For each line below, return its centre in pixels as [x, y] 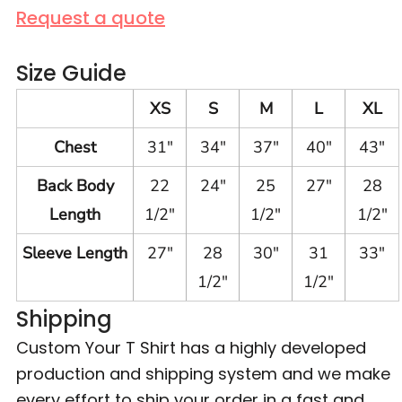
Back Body [75, 186]
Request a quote [91, 18]
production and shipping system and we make [203, 374]
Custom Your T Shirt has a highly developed [191, 348]
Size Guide [71, 73]
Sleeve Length [75, 253]
